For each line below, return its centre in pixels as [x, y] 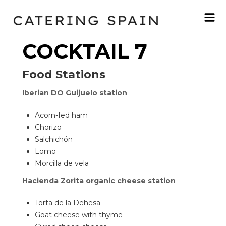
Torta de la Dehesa [68, 203]
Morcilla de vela [62, 163]
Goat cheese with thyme [79, 215]
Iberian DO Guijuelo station [75, 93]
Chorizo [48, 127]
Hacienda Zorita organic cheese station [99, 181]
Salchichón [54, 139]
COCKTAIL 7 [85, 51]
